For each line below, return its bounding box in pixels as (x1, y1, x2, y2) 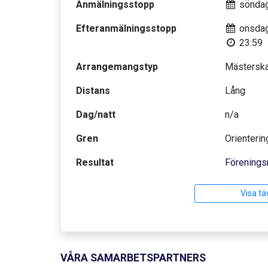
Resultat (76, 157, 114, 168)
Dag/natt (76, 109, 115, 120)
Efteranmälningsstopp (76, 23, 176, 34)
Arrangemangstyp (76, 61, 158, 72)
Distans (76, 85, 110, 96)
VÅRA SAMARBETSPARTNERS (60, 252, 206, 264)
